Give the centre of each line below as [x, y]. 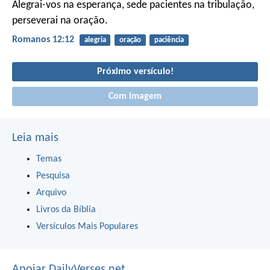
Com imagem [135, 97]
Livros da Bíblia [66, 210]
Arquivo [51, 193]
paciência [169, 40]
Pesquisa [53, 176]
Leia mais [35, 138]
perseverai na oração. [60, 21]
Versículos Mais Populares [87, 227]
